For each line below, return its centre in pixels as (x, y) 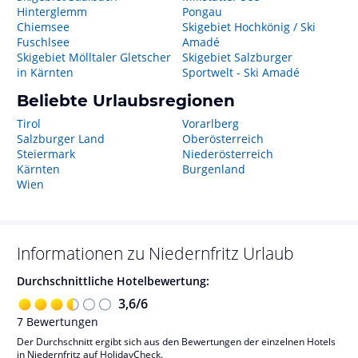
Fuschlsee (43, 42)
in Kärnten (45, 72)
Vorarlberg (210, 123)
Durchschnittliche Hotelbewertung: (113, 281)
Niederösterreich (227, 154)
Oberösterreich (223, 139)
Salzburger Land (61, 139)
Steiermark (46, 154)
